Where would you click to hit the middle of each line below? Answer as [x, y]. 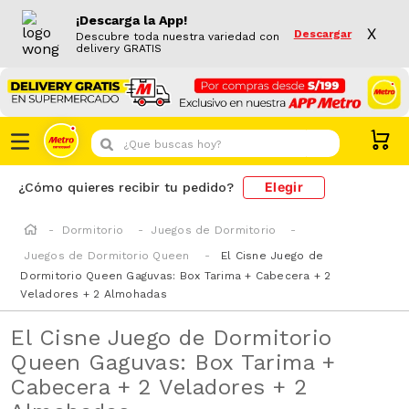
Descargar [322, 33]
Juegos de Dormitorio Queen [107, 255]
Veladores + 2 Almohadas [94, 294]
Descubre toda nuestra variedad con [178, 37]
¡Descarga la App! [132, 20]
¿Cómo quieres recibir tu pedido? [126, 188]
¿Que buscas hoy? [154, 136]
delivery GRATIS [119, 48]
